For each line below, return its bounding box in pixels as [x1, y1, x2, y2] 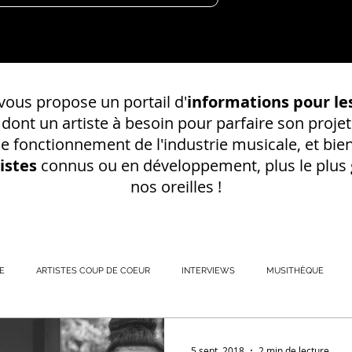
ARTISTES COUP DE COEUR [36, 265, 150, 276]
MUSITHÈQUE [266, 265, 324, 276]
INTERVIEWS [181, 265, 235, 276]
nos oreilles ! [130, 176, 222, 197]
